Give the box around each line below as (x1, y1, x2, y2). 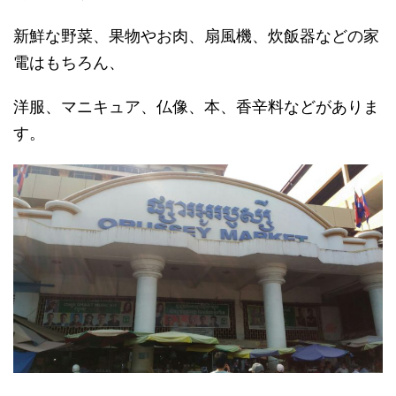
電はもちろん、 (13, 53, 125, 72)
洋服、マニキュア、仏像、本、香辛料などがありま (13, 97, 379, 117)
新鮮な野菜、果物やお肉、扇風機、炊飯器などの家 (13, 27, 379, 46)
